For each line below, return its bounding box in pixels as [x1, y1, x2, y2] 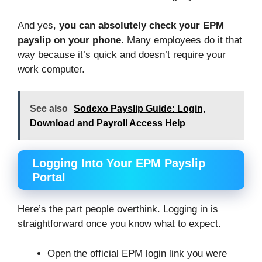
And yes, [18, 19, 59, 31]
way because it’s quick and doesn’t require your [18, 49, 226, 60]
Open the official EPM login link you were [47, 247, 227, 259]
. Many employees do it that [121, 34, 242, 46]
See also [30, 104, 68, 114]
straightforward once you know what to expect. [18, 218, 221, 230]
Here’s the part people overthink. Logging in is [18, 204, 218, 215]
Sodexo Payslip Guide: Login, [74, 104, 205, 114]
